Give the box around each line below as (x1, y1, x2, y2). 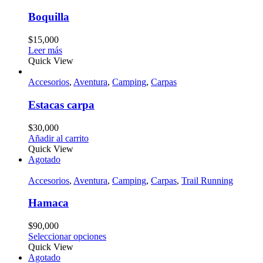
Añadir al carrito (28, 133, 89, 143)
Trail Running (181, 175, 233, 186)
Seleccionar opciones (28, 231, 106, 241)
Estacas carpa (28, 98, 95, 111)
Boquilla (28, 11, 69, 23)
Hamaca (28, 197, 69, 210)
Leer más (28, 45, 62, 56)
